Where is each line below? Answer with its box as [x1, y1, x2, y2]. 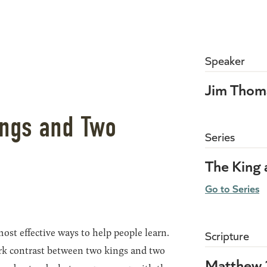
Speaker [205, 52, 245, 68]
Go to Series [205, 180, 259, 195]
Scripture [205, 227, 249, 243]
